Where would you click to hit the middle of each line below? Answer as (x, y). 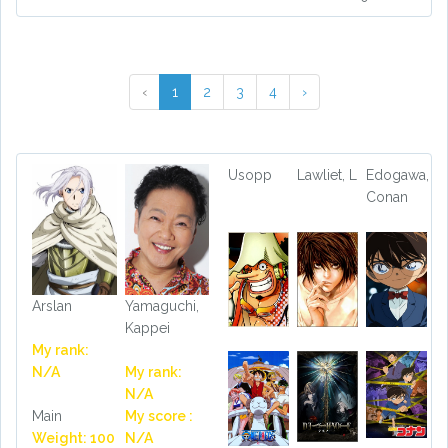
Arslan (52, 306)
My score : (158, 416)
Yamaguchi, (161, 306)
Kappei (147, 328)
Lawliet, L (326, 175)
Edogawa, (397, 175)
